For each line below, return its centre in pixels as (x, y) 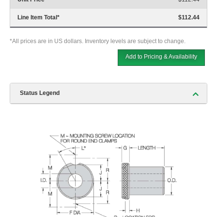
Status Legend (40, 93)
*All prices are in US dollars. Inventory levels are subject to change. (98, 41)
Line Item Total (37, 17)
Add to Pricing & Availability (161, 56)
